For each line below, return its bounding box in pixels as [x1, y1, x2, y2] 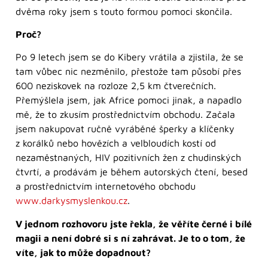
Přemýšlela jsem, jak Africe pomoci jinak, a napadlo [16, 95, 242, 106]
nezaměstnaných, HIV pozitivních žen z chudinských [16, 152, 241, 163]
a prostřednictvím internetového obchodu [16, 181, 196, 192]
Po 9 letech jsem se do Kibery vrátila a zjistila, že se [16, 51, 243, 63]
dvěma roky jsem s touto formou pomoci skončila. [16, 5, 232, 17]
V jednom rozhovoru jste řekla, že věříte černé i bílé [16, 218, 252, 229]
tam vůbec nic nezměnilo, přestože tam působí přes [16, 66, 241, 77]
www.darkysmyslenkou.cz [16, 195, 127, 206]
